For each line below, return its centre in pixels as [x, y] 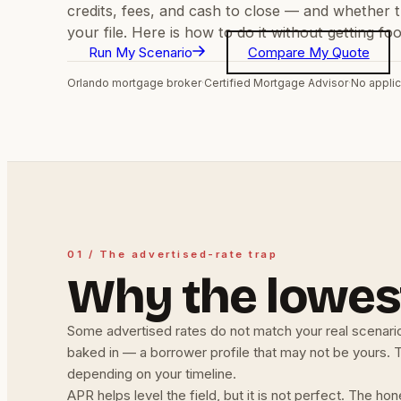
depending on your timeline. [152, 374]
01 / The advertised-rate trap [173, 255]
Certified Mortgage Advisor [277, 82]
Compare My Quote [308, 52]
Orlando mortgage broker [135, 82]
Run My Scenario [141, 52]
